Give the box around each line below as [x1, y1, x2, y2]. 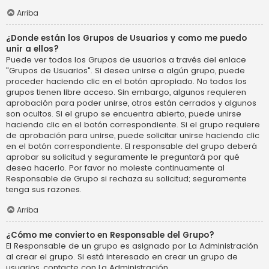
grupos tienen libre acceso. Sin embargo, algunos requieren [6, 86, 246, 98]
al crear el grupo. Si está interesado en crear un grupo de [6, 251, 238, 263]
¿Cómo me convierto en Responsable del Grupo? [6, 229, 214, 241]
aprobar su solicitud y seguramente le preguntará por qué [6, 151, 240, 163]
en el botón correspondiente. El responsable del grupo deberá [6, 141, 257, 153]
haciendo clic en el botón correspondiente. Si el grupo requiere [6, 119, 260, 131]
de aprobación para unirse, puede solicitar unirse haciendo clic [6, 130, 259, 142]
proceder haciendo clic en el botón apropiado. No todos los [6, 76, 247, 88]
